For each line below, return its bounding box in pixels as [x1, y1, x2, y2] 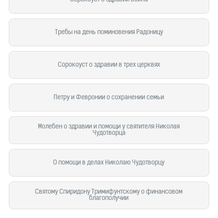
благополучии [89, 195, 129, 201]
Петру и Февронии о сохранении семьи [54, 94, 164, 101]
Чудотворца [92, 130, 126, 136]
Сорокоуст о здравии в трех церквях [57, 62, 160, 68]
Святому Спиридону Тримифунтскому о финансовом [35, 189, 183, 195]
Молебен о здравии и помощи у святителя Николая [38, 124, 180, 130]
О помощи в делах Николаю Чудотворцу [53, 160, 165, 166]
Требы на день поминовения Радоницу [54, 29, 163, 36]
